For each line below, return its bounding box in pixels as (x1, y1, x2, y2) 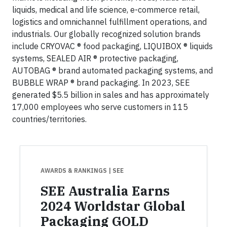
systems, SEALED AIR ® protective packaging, (12, 53, 178, 63)
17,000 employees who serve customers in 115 (12, 102, 188, 112)
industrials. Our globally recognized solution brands (12, 29, 201, 39)
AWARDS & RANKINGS (41, 167, 108, 174)
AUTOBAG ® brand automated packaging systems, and (12, 65, 213, 75)
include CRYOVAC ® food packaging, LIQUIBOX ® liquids (12, 41, 213, 51)
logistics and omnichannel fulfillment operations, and (12, 17, 207, 27)
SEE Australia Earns (41, 182, 170, 199)
